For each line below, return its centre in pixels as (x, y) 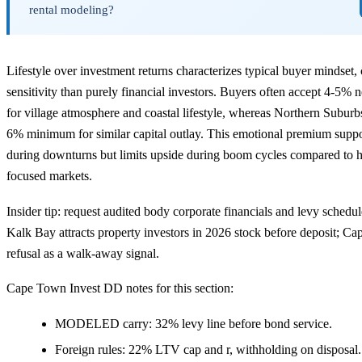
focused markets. (49, 175)
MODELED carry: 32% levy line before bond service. (194, 323)
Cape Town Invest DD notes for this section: (120, 288)
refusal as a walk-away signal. (83, 253)
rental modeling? (72, 9)
